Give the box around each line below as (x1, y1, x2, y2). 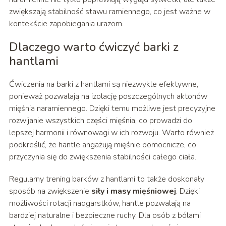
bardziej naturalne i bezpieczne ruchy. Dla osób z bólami (9, 210, 201, 221)
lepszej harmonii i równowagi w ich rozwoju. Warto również (9, 127, 214, 139)
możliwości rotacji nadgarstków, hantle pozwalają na (9, 198, 191, 209)
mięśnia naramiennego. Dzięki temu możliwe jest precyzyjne (9, 103, 215, 115)
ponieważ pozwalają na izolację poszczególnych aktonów (9, 91, 207, 102)
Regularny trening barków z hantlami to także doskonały (9, 174, 204, 185)
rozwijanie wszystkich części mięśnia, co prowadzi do (9, 115, 192, 127)
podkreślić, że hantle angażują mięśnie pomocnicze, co (9, 139, 196, 151)
